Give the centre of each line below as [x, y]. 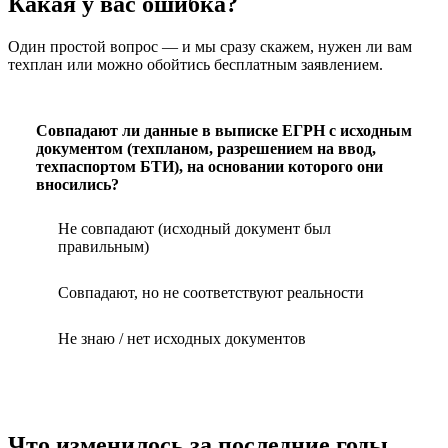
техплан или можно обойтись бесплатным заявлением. [195, 64]
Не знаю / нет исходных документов [182, 338]
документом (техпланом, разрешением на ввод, [206, 148]
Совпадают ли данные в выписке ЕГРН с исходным [224, 130]
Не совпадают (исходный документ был [194, 228]
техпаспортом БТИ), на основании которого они [209, 166]
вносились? [77, 184]
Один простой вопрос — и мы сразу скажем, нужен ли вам [210, 46]
